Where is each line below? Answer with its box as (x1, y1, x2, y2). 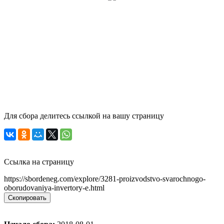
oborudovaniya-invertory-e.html (4, 183, 104, 192)
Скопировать (8, 193, 46, 201)
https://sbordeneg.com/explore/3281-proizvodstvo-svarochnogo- (4, 174, 205, 183)
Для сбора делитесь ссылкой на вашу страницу (4, 111, 164, 120)
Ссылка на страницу (4, 157, 74, 166)
